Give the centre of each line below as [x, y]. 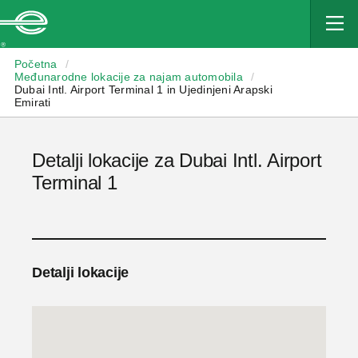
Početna [36, 64]
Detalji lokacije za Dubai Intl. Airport [177, 160]
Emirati [32, 102]
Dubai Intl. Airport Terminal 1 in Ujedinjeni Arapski [143, 89]
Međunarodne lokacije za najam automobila [128, 77]
